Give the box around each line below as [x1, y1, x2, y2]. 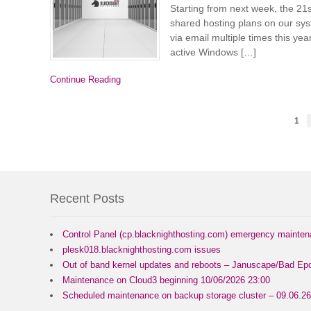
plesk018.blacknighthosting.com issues [62, 244, 221, 255]
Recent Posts [50, 191, 124, 205]
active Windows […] [170, 46, 256, 58]
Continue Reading [50, 74, 121, 85]
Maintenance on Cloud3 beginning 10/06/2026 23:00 [62, 274, 270, 285]
